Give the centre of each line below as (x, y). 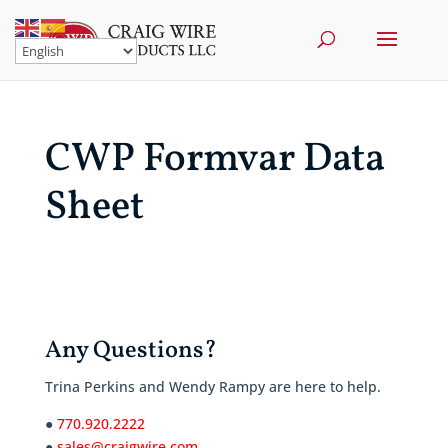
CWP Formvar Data (214, 160)
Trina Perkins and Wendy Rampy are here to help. (212, 386)
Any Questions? (130, 351)
